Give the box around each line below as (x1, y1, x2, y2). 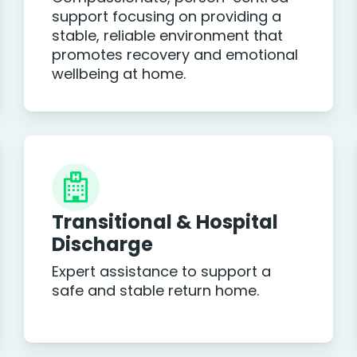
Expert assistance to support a (51, 261, 271, 281)
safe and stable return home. (51, 280, 259, 300)
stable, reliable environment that (51, 25, 283, 46)
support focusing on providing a (51, 6, 281, 27)
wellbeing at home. (51, 64, 186, 84)
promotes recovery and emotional (51, 45, 298, 65)
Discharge (51, 231, 153, 257)
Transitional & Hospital (51, 209, 278, 235)
